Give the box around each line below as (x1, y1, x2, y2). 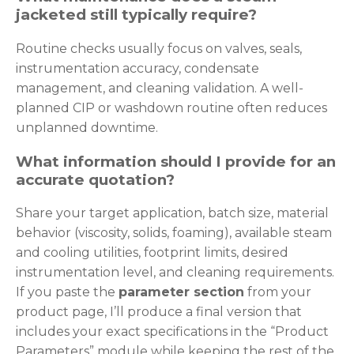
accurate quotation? (16, 170, 175, 189)
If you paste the (16, 284, 119, 300)
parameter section (119, 284, 244, 300)
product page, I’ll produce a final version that (16, 304, 302, 320)
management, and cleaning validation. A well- (16, 80, 303, 96)
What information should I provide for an (16, 152, 336, 171)
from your (244, 284, 311, 300)
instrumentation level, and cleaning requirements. (16, 265, 334, 281)
